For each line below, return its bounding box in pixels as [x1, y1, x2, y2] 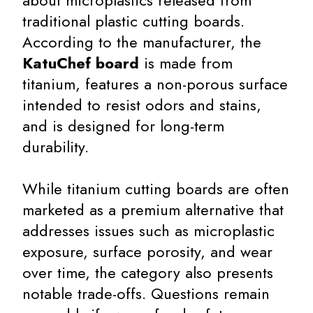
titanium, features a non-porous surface [22, 73, 288, 95]
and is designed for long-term [22, 115, 224, 137]
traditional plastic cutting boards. [22, 10, 245, 32]
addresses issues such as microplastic [22, 219, 275, 242]
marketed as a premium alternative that [22, 198, 284, 221]
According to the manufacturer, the [22, 31, 261, 53]
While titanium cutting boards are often [22, 177, 289, 200]
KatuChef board [22, 52, 139, 74]
